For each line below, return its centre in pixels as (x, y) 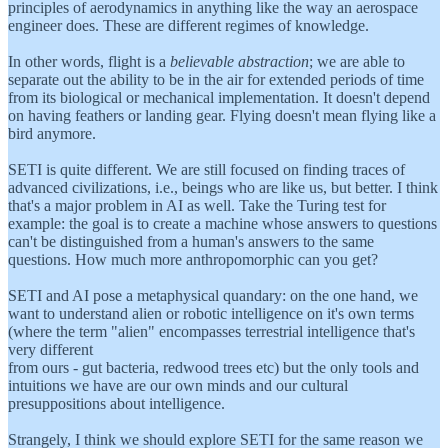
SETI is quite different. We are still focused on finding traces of (206, 169)
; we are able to (357, 61)
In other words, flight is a (89, 61)
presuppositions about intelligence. (116, 403)
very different (50, 349)
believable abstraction (239, 61)
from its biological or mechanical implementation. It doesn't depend (219, 97)
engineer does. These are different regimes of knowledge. (188, 25)
